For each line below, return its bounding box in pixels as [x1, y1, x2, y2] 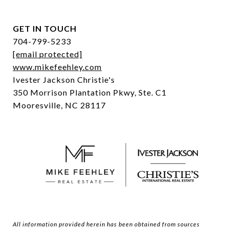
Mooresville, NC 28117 [13, 100, 106, 110]
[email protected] [13, 49, 82, 59]
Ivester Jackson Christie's [13, 75, 115, 85]
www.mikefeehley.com [13, 62, 102, 72]
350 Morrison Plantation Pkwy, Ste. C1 [13, 87, 167, 98]
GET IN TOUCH [13, 24, 77, 34]
